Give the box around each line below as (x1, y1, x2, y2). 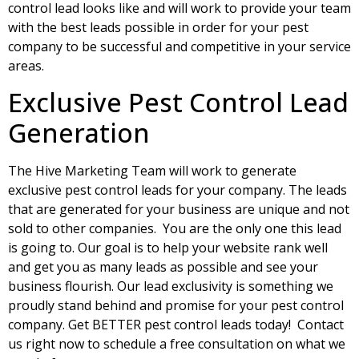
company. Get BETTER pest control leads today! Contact (8, 315, 344, 333)
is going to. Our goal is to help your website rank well (8, 238, 328, 256)
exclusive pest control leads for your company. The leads (8, 180, 347, 199)
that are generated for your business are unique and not (8, 200, 349, 218)
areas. (8, 57, 44, 75)
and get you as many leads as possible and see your (8, 257, 318, 276)
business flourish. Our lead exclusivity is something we (8, 276, 333, 295)
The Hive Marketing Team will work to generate (8, 161, 296, 179)
